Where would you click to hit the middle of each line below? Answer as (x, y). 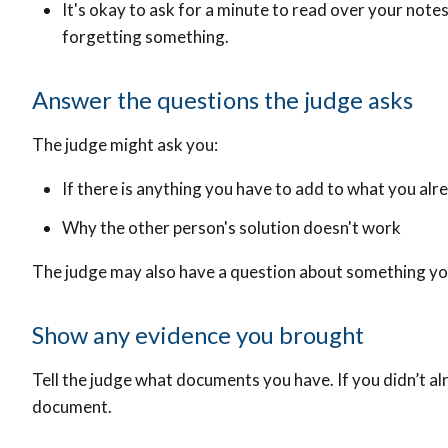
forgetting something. (145, 37)
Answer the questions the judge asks (222, 100)
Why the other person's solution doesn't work (231, 227)
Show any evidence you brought (198, 334)
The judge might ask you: (126, 145)
